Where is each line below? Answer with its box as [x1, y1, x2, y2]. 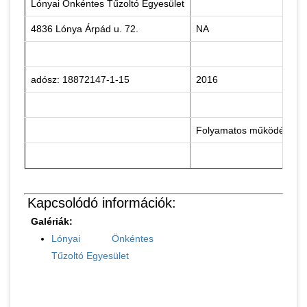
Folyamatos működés [196, 125, 289, 136]
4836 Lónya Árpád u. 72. [31, 23, 138, 34]
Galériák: [31, 216, 73, 227]
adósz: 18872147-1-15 [31, 74, 130, 85]
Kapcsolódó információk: [27, 195, 176, 210]
